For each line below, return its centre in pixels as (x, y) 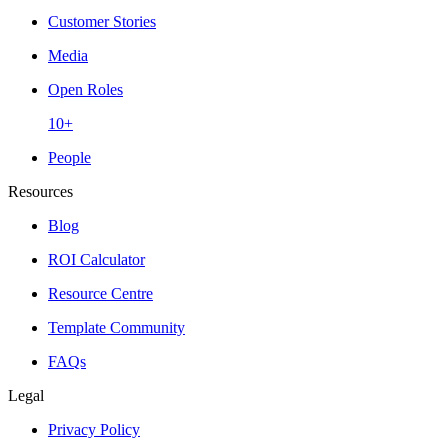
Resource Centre (100, 293)
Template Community (116, 327)
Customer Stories (102, 21)
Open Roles (85, 89)
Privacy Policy (94, 429)
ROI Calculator (96, 259)
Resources (40, 191)
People (69, 157)
